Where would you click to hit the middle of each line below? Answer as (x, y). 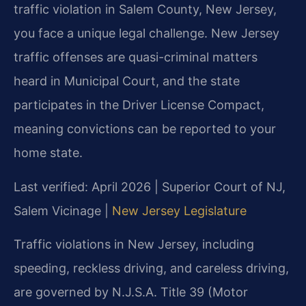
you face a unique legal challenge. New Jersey (147, 33)
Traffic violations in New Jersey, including (134, 244)
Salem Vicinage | (63, 210)
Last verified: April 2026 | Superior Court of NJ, (150, 186)
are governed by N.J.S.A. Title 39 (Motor (131, 292)
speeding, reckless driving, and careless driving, (151, 268)
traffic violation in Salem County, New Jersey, (145, 10)
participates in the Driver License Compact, (139, 105)
